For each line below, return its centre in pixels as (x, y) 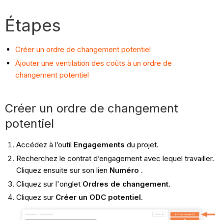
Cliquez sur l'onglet (49, 184)
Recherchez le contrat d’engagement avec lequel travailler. (115, 158)
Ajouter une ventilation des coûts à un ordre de (94, 63)
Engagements (98, 145)
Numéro (124, 170)
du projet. (141, 145)
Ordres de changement (125, 184)
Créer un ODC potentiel (98, 197)
